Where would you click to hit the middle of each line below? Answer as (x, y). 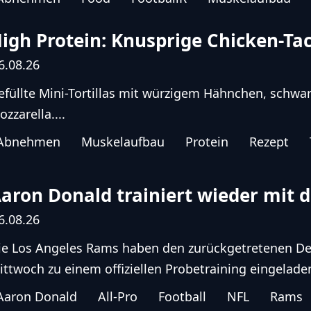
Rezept (269, 141)
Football (183, 297)
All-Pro (118, 297)
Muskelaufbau (123, 141)
